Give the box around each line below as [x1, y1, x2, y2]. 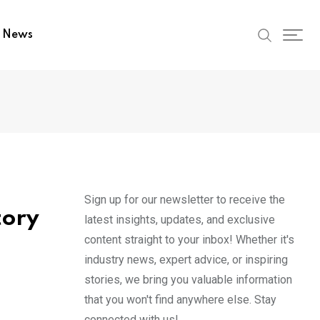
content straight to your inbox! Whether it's [84, 233, 294, 246]
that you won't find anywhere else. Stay [84, 293, 276, 306]
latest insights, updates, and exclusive [84, 213, 275, 226]
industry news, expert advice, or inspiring [84, 253, 288, 266]
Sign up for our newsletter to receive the [84, 193, 285, 206]
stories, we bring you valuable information [84, 273, 292, 286]
